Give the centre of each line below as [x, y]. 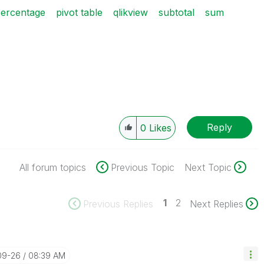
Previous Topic [142, 167]
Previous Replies [118, 204]
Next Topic [208, 167]
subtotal [176, 12]
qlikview [130, 12]
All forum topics [52, 167]
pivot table [79, 12]
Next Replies [216, 204]
